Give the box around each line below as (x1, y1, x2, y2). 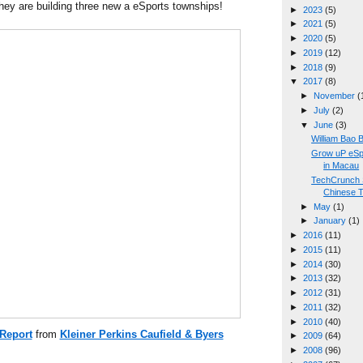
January (313, 216, 348, 226)
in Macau (323, 160, 360, 171)
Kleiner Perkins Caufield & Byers (59, 327, 224, 340)
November (313, 91, 357, 101)
